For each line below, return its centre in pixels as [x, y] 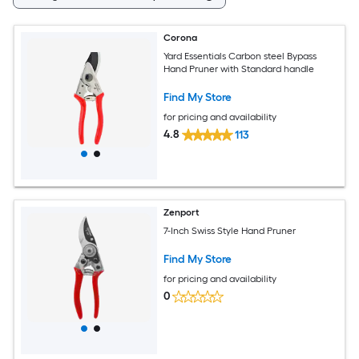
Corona [181, 38]
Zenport [182, 212]
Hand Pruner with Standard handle [239, 69]
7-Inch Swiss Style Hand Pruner [230, 230]
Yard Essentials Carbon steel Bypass [240, 56]
